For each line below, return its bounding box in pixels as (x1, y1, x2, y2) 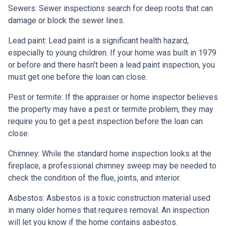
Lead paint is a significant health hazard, (46, 35, 189, 45)
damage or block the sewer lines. (8, 15, 125, 25)
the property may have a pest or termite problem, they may (8, 104, 213, 114)
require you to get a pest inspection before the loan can (8, 116, 203, 126)
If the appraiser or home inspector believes (63, 92, 218, 102)
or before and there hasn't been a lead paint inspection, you (8, 60, 215, 70)
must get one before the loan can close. (8, 72, 147, 82)
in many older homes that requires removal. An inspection (8, 205, 209, 215)
